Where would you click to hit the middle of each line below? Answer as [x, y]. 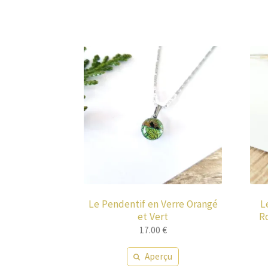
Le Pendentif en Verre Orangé [153, 204]
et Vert [153, 216]
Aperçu [159, 256]
